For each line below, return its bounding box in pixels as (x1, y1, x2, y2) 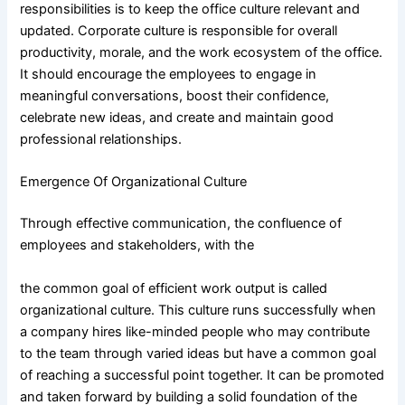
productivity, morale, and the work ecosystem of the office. (20, 43, 383, 61)
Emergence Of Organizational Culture (20, 174, 248, 191)
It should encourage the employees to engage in (20, 65, 317, 82)
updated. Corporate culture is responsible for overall (20, 22, 338, 39)
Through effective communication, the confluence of (20, 215, 343, 232)
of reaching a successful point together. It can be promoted (20, 366, 385, 383)
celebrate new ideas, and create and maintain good (20, 108, 334, 126)
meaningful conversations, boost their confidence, (20, 87, 330, 104)
